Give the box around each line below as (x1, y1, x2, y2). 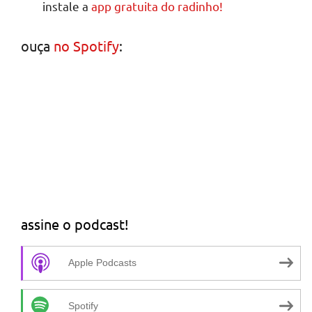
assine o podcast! (21, 215, 129, 233)
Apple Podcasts (68, 257, 136, 268)
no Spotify (54, 37, 119, 55)
